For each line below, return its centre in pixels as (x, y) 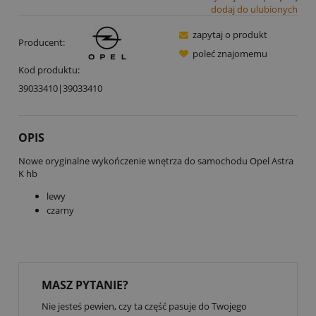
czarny (60, 211)
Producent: (43, 42)
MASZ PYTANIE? (85, 285)
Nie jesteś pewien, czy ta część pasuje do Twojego (144, 306)
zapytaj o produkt (230, 35)
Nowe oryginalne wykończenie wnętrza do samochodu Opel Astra (156, 161)
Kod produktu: (49, 70)
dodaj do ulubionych (254, 10)
